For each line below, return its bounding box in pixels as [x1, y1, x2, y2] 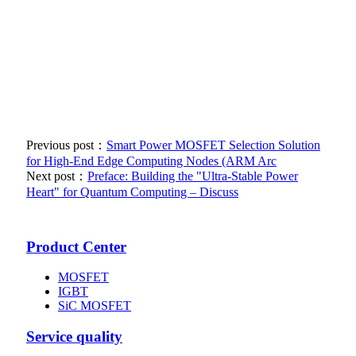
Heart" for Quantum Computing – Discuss [26, 184, 238, 199]
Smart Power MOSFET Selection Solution [106, 137, 320, 152]
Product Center [26, 238, 126, 255]
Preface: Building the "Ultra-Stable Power [87, 168, 298, 183]
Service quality [26, 327, 122, 345]
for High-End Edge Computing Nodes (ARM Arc [26, 153, 277, 168]
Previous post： [26, 137, 106, 152]
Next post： [26, 168, 87, 183]
